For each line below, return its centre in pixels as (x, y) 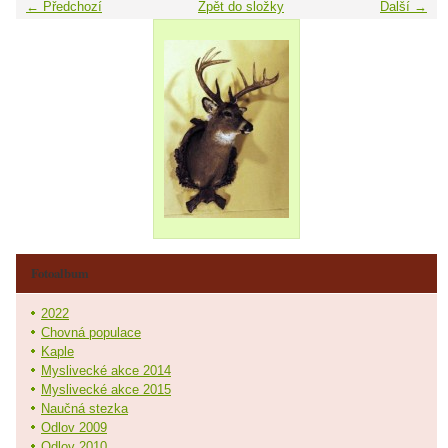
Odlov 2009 (74, 427)
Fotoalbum (60, 272)
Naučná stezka (84, 408)
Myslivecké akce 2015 (106, 389)
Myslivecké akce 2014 (106, 370)
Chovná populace (91, 332)
